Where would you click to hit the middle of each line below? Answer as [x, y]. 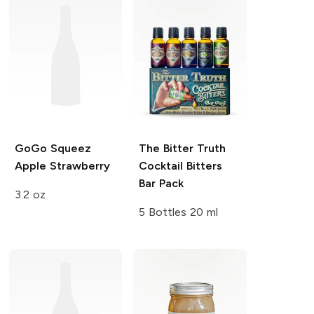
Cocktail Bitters [181, 166]
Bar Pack [162, 184]
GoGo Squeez [53, 149]
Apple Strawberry [62, 166]
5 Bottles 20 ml [178, 212]
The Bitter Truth [182, 149]
